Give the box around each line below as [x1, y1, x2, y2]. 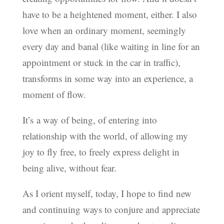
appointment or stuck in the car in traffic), [22, 55, 180, 68]
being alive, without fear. [22, 161, 116, 174]
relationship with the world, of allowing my [22, 129, 188, 142]
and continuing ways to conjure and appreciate [22, 202, 200, 215]
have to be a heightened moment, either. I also [22, 7, 197, 20]
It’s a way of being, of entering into [22, 113, 157, 126]
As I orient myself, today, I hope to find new [22, 186, 191, 199]
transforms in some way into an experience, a [22, 71, 193, 84]
